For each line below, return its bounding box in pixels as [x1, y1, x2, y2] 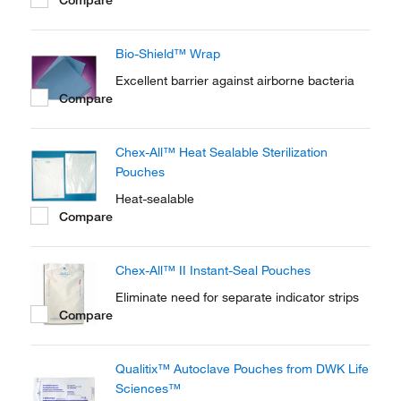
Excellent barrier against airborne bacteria [115, 73, 354, 89]
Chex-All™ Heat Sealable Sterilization [115, 144, 328, 160]
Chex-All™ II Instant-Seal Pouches [115, 262, 311, 278]
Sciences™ [115, 380, 181, 397]
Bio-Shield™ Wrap [115, 46, 220, 62]
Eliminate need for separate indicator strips [115, 289, 359, 305]
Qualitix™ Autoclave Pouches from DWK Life [115, 361, 369, 377]
